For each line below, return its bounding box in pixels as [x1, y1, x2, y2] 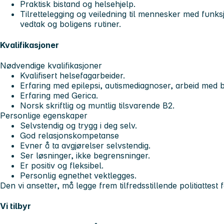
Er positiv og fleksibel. [20, 160, 103, 171]
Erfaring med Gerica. [20, 90, 98, 101]
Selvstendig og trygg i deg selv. [20, 120, 137, 131]
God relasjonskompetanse [20, 130, 119, 141]
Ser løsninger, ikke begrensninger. [20, 150, 150, 161]
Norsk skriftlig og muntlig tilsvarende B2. [20, 100, 177, 111]
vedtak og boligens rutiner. [20, 19, 121, 29]
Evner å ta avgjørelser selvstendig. [20, 140, 150, 151]
